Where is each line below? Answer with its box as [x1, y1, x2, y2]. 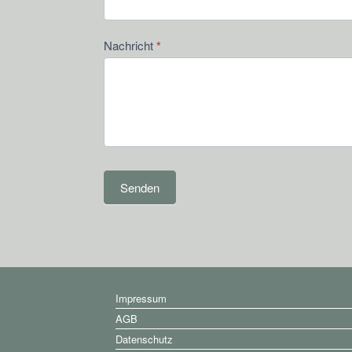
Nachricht [104, 36, 156, 53]
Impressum [115, 290, 167, 306]
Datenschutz [115, 331, 173, 346]
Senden [120, 178, 159, 196]
